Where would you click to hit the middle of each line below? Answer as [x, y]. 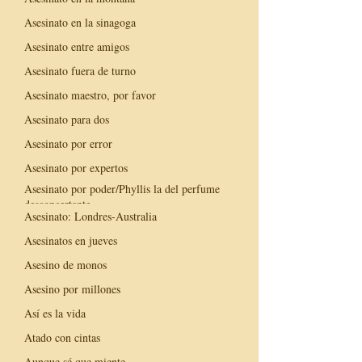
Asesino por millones [72, 288]
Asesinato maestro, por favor [90, 95]
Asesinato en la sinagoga [80, 22]
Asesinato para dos [67, 119]
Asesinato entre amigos [77, 46]
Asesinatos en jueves [71, 240]
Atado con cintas [62, 337]
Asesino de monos [65, 264]
